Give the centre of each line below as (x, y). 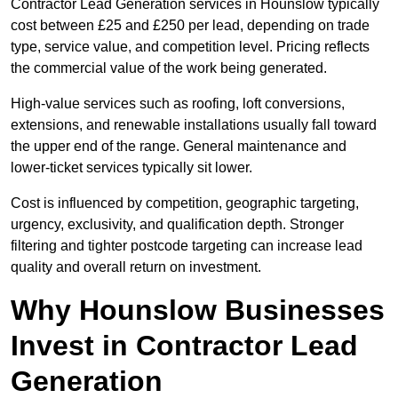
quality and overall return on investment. (136, 267)
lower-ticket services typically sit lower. (131, 168)
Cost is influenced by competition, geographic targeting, (185, 203)
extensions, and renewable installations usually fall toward (194, 125)
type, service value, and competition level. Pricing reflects (190, 47)
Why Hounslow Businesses (198, 310)
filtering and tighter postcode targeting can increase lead (187, 246)
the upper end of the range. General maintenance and (179, 147)
